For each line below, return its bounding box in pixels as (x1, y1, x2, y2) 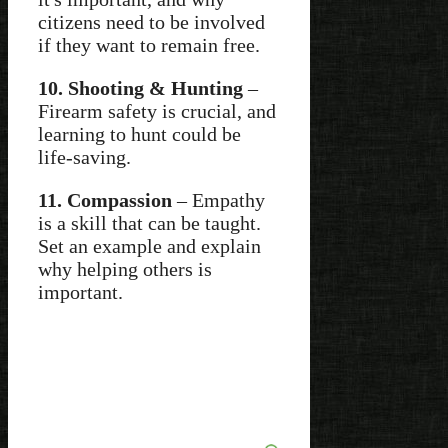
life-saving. (38, 145, 131, 168)
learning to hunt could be (38, 122, 241, 145)
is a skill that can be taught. (38, 211, 261, 234)
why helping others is (38, 257, 212, 280)
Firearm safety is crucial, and (38, 99, 276, 122)
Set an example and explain (38, 234, 261, 257)
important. (38, 280, 123, 303)
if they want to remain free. (38, 33, 260, 56)
